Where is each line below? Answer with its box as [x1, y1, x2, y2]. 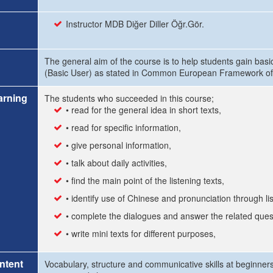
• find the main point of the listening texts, [66, 174, 224, 186]
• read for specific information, [66, 121, 181, 133]
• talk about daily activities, [66, 157, 167, 169]
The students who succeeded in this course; [44, 92, 214, 104]
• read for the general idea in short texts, [66, 104, 221, 116]
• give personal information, [66, 139, 171, 151]
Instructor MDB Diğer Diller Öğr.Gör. [66, 18, 204, 30]
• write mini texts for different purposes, [66, 227, 216, 239]
